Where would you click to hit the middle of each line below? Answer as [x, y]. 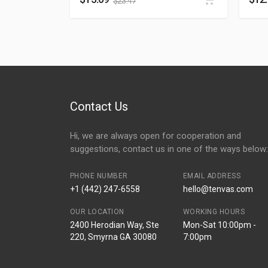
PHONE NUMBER [99, 176]
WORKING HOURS [214, 212]
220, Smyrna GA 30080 [113, 237]
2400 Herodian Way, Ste [115, 225]
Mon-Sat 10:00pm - [219, 225]
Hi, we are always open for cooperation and [156, 136]
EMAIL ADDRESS [212, 176]
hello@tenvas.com [218, 189]
